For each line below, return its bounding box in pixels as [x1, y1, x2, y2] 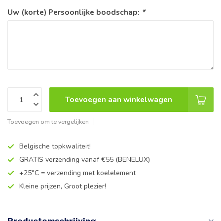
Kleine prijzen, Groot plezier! [19, 182, 106, 191]
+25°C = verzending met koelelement [19, 168, 136, 178]
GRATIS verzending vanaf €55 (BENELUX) [19, 155, 150, 164]
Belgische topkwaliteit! [19, 142, 91, 151]
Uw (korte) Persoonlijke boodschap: [7, 7, 142, 17]
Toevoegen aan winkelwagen [65, 94, 172, 105]
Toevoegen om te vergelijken [7, 117, 89, 126]
